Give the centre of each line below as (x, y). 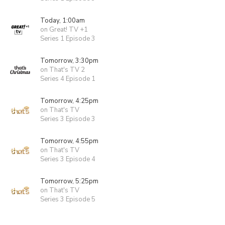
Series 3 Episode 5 (68, 199)
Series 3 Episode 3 (68, 119)
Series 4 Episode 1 (68, 79)
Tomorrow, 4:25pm (69, 101)
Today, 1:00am (63, 21)
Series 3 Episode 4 (68, 159)
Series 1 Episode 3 (68, 39)
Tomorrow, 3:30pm (69, 61)
